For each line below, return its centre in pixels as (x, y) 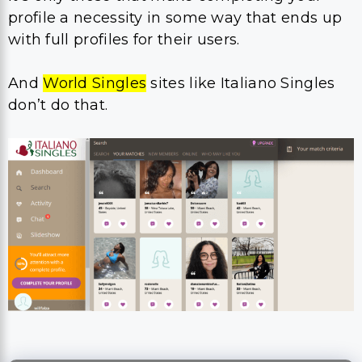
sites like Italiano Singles (241, 83)
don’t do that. (60, 105)
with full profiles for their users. (124, 39)
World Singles (95, 83)
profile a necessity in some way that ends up (175, 17)
